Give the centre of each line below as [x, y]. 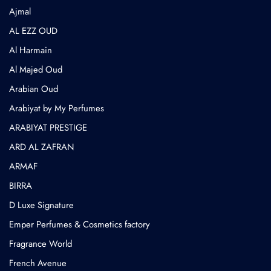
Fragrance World [41, 244]
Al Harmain [31, 51]
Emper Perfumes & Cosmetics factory [80, 225]
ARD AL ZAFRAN [41, 147]
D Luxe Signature [41, 205]
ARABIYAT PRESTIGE [48, 128]
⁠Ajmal [20, 12]
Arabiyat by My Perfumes [57, 109]
